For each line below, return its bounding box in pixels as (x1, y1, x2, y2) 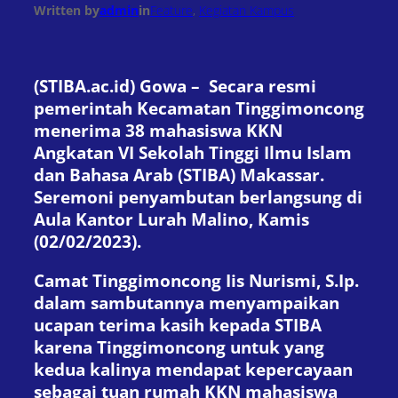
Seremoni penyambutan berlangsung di (34, 186, 362, 209)
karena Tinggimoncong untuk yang (34, 335, 324, 358)
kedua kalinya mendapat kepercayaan (34, 357, 353, 380)
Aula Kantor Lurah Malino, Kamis (34, 208, 309, 231)
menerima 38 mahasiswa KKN (34, 119, 283, 142)
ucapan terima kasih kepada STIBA (34, 313, 322, 336)
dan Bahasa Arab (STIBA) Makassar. (34, 163, 324, 187)
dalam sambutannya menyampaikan (34, 291, 339, 314)
